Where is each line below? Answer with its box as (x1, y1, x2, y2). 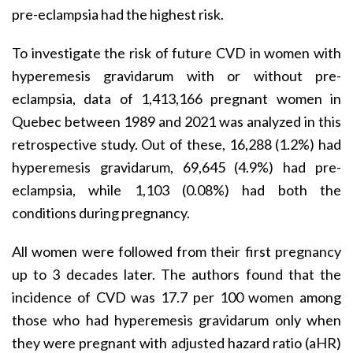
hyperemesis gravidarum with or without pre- (12, 66, 341, 84)
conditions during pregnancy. (12, 203, 190, 221)
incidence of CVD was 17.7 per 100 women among (12, 288, 341, 306)
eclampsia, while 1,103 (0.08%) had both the (12, 180, 341, 199)
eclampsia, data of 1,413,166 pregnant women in (12, 89, 341, 107)
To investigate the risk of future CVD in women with (12, 43, 341, 61)
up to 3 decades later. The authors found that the (12, 265, 341, 283)
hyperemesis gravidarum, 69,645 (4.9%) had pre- (12, 158, 341, 176)
